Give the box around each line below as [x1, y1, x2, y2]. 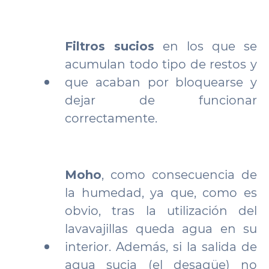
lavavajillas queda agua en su [65, 222, 257, 236]
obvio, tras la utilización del [65, 204, 257, 218]
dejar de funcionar [65, 93, 257, 107]
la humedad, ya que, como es [65, 186, 257, 200]
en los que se [154, 39, 257, 53]
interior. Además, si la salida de [65, 240, 257, 254]
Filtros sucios [65, 39, 154, 53]
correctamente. [65, 111, 157, 125]
